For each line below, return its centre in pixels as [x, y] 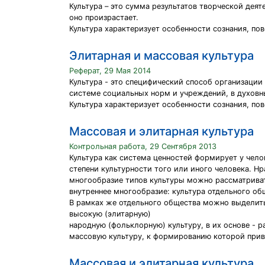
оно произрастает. [104, 17]
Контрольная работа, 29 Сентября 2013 [143, 146]
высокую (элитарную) [110, 214]
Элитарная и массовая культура [161, 56]
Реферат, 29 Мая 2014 [110, 71]
